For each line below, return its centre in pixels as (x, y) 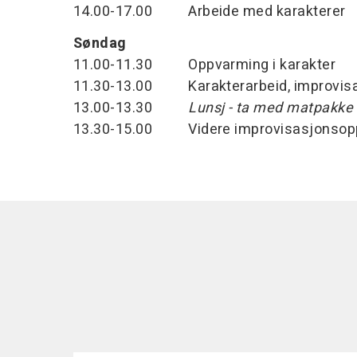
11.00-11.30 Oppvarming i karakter (205, 65)
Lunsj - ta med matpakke (271, 108)
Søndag (102, 43)
